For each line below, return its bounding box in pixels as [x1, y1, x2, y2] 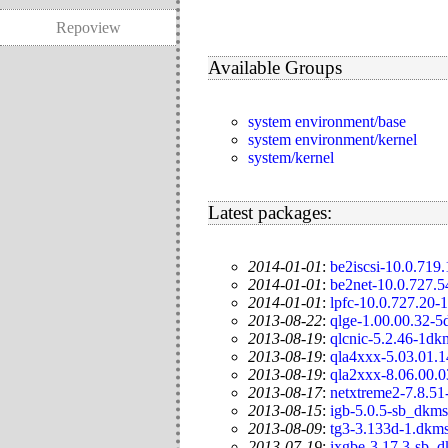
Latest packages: [208, 201, 332, 223]
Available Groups [208, 56, 342, 78]
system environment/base [248, 113, 406, 131]
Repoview [55, 18, 121, 36]
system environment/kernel [248, 131, 417, 149]
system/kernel [248, 149, 334, 167]
